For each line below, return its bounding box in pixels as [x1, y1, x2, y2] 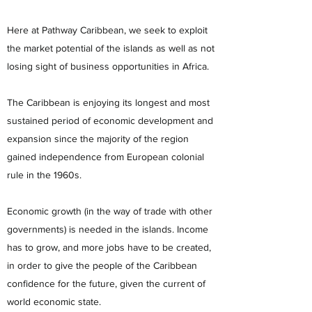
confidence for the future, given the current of [7, 278, 205, 289]
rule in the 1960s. [7, 169, 81, 180]
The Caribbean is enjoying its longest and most [7, 97, 210, 108]
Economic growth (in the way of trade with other [7, 205, 212, 217]
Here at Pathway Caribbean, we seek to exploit [7, 24, 208, 36]
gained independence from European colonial [7, 151, 204, 162]
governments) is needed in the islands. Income [7, 224, 208, 235]
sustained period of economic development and [7, 115, 213, 126]
